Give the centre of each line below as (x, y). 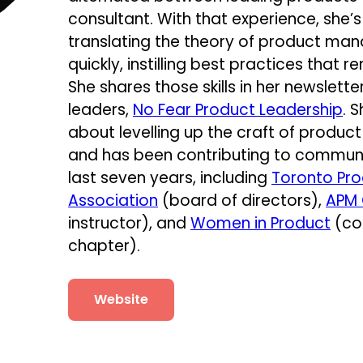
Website (121, 299)
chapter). (104, 246)
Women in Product (261, 223)
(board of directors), (242, 201)
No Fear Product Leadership (238, 110)
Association (113, 201)
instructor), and (129, 223)
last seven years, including (170, 178)
